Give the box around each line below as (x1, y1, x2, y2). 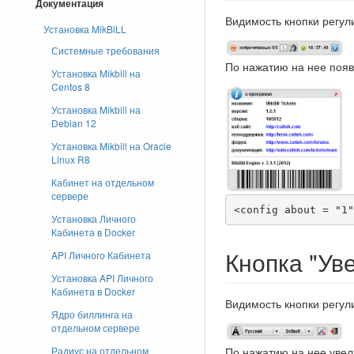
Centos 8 (51, 80, 90, 93)
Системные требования (51, 43, 160, 57)
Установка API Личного (51, 271, 153, 284)
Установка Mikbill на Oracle (51, 139, 171, 153)
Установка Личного (51, 212, 136, 225)
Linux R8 (51, 153, 90, 166)
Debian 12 (51, 116, 96, 130)
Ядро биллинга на (51, 307, 133, 321)
